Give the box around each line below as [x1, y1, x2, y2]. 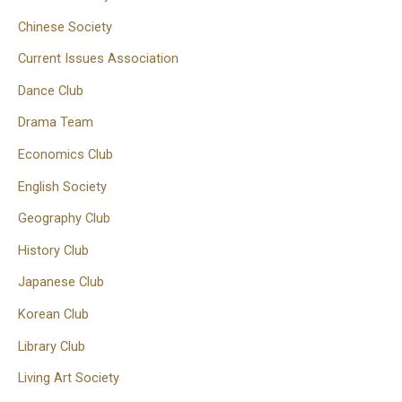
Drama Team [18, 114, 93, 131]
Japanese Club [18, 274, 104, 291]
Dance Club [18, 82, 83, 99]
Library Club [18, 337, 85, 354]
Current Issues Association [18, 50, 179, 67]
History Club [18, 241, 89, 258]
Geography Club [18, 210, 110, 227]
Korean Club [18, 305, 89, 322]
